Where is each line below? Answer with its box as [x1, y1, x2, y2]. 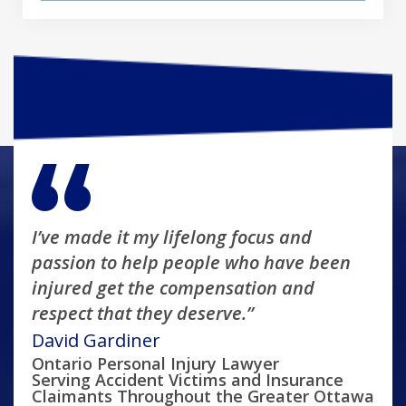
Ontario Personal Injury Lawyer [32, 353, 279, 375]
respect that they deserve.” [32, 301, 254, 326]
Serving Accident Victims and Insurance [32, 369, 343, 391]
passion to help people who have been [32, 250, 351, 275]
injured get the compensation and [32, 275, 314, 301]
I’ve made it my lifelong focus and [32, 225, 312, 250]
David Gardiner [32, 328, 160, 353]
